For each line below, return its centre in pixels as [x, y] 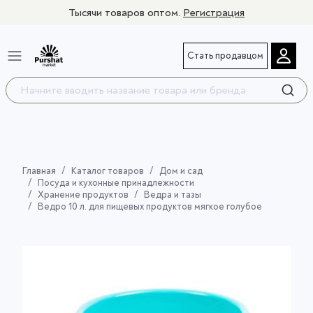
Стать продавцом [225, 55]
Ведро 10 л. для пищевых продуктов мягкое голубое [150, 207]
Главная [39, 171]
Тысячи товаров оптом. [126, 13]
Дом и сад [181, 171]
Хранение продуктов [83, 195]
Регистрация [214, 13]
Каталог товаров [108, 171]
